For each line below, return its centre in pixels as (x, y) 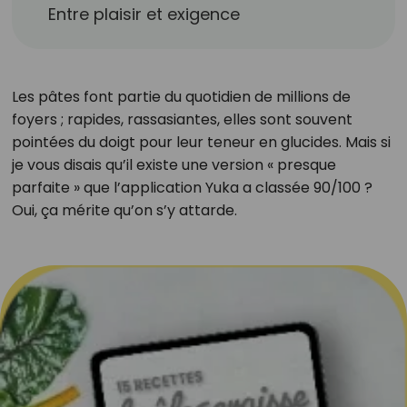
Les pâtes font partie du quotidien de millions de (181, 97)
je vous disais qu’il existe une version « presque (174, 165)
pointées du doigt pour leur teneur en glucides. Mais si (201, 142)
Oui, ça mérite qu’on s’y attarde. (124, 210)
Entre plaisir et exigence (144, 14)
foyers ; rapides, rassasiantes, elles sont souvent (182, 119)
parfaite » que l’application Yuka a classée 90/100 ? (192, 188)
